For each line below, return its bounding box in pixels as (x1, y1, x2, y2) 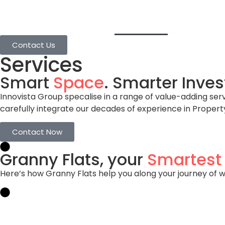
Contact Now (12, 127, 62, 138)
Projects (178, 18, 210, 29)
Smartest (147, 148, 221, 171)
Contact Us (12, 40, 55, 50)
